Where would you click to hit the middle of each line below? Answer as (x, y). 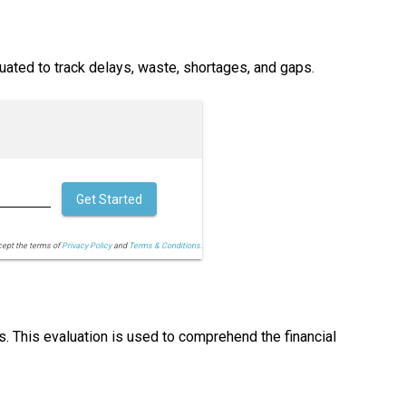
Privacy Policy (86, 246)
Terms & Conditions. (165, 246)
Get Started (109, 200)
